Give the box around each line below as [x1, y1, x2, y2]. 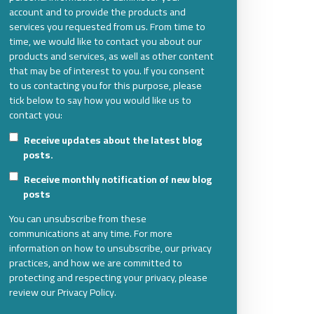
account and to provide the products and [8, 2, 186, 22]
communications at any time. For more [8, 224, 172, 243]
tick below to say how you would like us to [8, 90, 191, 110]
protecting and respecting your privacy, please [8, 268, 207, 287]
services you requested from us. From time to [8, 17, 205, 36]
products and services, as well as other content [8, 46, 214, 66]
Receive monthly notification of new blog [23, 170, 212, 189]
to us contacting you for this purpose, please [8, 76, 202, 95]
